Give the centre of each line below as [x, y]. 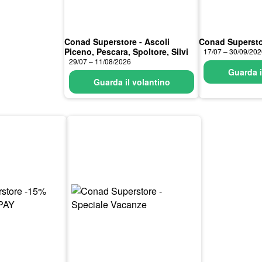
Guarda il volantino [132, 82]
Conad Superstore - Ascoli [117, 42]
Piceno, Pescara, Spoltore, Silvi [126, 51]
